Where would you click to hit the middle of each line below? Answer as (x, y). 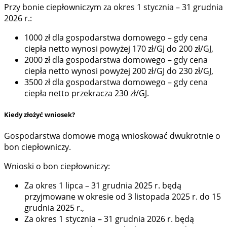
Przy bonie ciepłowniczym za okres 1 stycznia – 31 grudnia (113, 7)
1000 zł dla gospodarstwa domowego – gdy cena (116, 37)
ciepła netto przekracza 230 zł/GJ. (87, 93)
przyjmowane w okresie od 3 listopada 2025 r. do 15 (123, 196)
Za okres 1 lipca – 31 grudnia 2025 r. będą (103, 185)
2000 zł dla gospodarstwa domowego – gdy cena (116, 60)
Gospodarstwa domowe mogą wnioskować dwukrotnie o (112, 136)
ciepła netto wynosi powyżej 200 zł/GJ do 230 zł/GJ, (119, 71)
